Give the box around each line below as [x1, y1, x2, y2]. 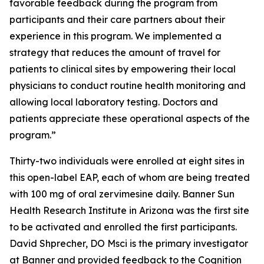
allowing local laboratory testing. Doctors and [9, 96, 218, 108]
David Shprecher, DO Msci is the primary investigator [9, 237, 248, 249]
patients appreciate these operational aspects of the [9, 113, 250, 124]
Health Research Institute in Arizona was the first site [9, 204, 249, 216]
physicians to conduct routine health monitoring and [9, 80, 246, 91]
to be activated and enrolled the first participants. [9, 221, 237, 233]
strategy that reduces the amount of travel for [9, 47, 220, 58]
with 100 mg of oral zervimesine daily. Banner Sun [9, 188, 235, 200]
